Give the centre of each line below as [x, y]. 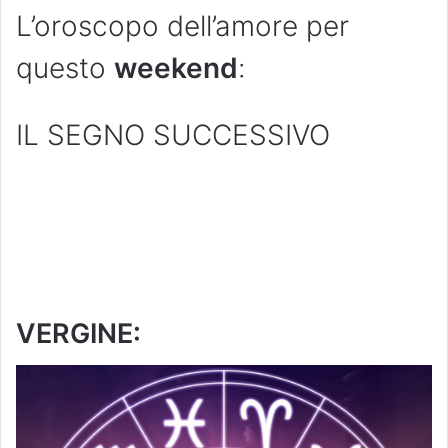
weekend [176, 67]
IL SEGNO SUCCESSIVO [173, 134]
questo [65, 67]
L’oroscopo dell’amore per [182, 25]
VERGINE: [78, 333]
